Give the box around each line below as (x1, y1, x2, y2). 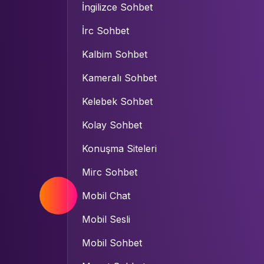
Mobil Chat (82, 190, 130, 202)
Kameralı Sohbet (82, 72, 157, 84)
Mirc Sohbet (82, 166, 137, 178)
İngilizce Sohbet (82, 1, 153, 13)
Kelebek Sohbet (82, 95, 153, 107)
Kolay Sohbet (82, 119, 142, 131)
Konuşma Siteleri (82, 143, 157, 154)
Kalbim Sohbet (82, 48, 147, 60)
